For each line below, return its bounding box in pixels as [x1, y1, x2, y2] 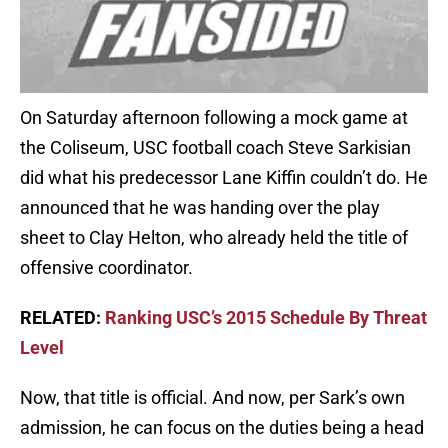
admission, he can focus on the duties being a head [20, 417, 424, 439]
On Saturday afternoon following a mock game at [20, 107, 408, 129]
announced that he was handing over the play [20, 197, 380, 219]
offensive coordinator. [20, 257, 193, 279]
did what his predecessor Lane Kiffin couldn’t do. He [20, 167, 428, 189]
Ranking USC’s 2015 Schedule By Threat [105, 307, 427, 329]
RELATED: [20, 307, 105, 329]
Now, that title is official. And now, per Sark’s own [20, 387, 405, 409]
